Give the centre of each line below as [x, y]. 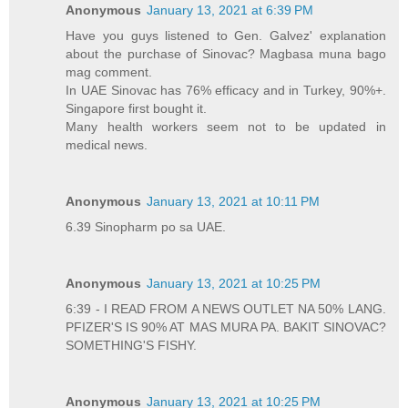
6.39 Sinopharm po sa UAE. [146, 227]
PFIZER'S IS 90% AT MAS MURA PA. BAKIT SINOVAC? [226, 327]
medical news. [107, 145]
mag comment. [109, 72]
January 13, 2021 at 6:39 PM [230, 10]
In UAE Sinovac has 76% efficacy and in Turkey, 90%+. [226, 91]
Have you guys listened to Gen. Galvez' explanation [226, 36]
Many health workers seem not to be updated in [226, 127]
